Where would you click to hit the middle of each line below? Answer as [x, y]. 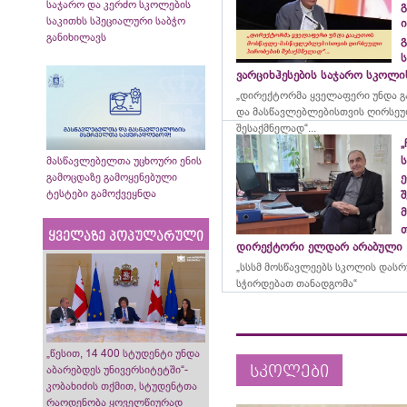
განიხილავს [76, 38]
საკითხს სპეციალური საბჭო [116, 21]
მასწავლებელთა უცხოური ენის [124, 160]
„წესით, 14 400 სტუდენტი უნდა [123, 353]
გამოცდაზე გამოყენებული [112, 177]
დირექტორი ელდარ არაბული [320, 247]
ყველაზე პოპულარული [126, 237]
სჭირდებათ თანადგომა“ [297, 283]
